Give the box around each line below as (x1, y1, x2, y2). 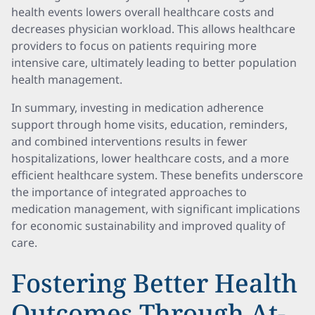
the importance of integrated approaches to (11, 184, 247, 200)
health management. (11, 72, 122, 87)
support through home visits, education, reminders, (11, 117, 288, 132)
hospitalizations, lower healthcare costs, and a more (11, 150, 289, 166)
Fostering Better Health (11, 266, 297, 300)
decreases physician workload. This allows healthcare (11, 21, 295, 37)
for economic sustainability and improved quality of (11, 218, 285, 233)
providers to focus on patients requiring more (11, 38, 257, 53)
